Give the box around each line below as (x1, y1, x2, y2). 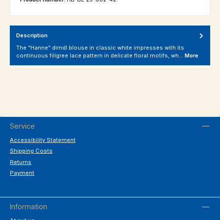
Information (10, 202, 47, 211)
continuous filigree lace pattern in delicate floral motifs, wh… (16, 52, 185, 59)
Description (16, 32, 48, 39)
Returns (10, 158, 31, 165)
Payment (10, 169, 34, 177)
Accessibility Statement (10, 136, 76, 143)
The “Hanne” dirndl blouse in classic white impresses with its (16, 44, 184, 51)
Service (10, 121, 35, 130)
